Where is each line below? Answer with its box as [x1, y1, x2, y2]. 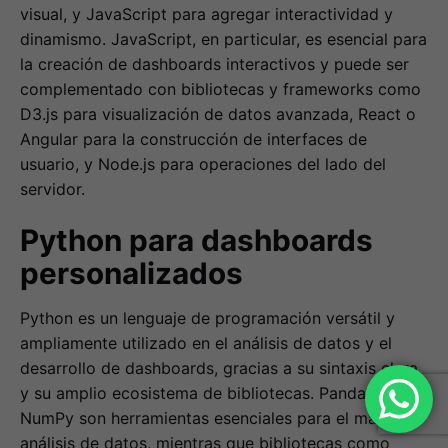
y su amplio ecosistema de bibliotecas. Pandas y [20, 382, 388, 403]
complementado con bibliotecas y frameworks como [20, 79, 421, 100]
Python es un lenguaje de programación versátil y [20, 307, 395, 328]
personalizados [20, 254, 243, 291]
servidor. [20, 179, 85, 200]
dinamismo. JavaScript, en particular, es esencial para [20, 29, 427, 50]
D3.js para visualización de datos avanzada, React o [20, 104, 416, 125]
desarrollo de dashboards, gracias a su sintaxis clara [20, 357, 418, 378]
